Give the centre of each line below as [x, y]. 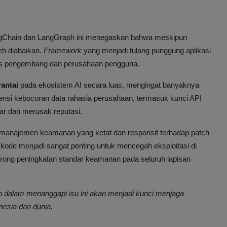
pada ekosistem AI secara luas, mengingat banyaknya [109, 85]
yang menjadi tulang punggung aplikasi [146, 51]
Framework [63, 51]
